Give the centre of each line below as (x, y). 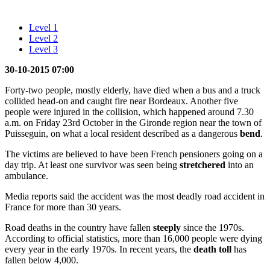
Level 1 (43, 27)
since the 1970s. (212, 227)
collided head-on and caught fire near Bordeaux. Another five (121, 101)
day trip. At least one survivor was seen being (92, 165)
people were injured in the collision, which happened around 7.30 (129, 111)
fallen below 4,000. (42, 260)
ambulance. (27, 175)
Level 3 (43, 49)
